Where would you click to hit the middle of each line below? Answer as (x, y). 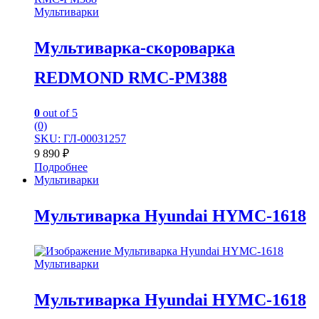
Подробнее (61, 167)
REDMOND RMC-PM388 (131, 78)
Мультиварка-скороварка (135, 48)
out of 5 (59, 113)
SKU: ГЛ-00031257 (80, 138)
